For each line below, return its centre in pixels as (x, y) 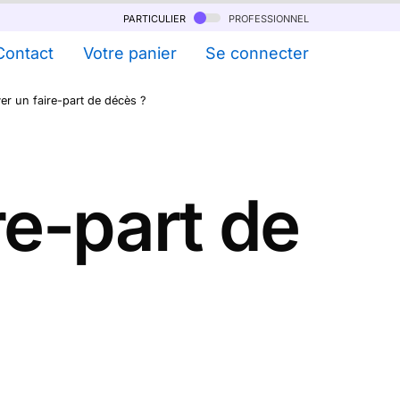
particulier (156, 17)
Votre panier (129, 53)
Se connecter (257, 53)
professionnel (267, 17)
